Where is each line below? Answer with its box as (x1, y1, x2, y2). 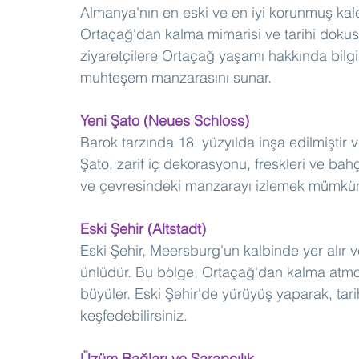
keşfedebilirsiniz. (80, 306, 188, 325)
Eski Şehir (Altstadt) (80, 220, 206, 239)
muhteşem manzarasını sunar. (80, 68, 272, 87)
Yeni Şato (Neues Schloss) (80, 111, 249, 131)
